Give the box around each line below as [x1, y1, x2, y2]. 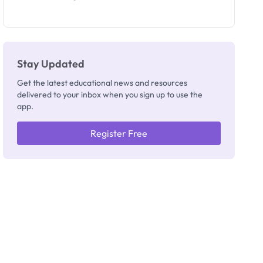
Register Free [90, 127, 148, 139]
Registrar [26, 18, 56, 26]
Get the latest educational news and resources [17, 77, 188, 88]
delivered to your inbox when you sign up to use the [17, 89, 203, 100]
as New [30, 8, 53, 17]
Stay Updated [17, 57, 85, 70]
